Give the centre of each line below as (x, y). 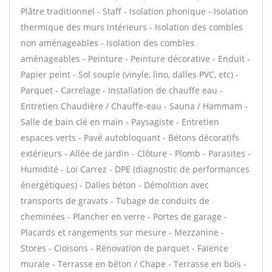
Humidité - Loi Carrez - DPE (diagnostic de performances (135, 169)
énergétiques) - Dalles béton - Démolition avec (115, 185)
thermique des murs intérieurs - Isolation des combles (132, 27)
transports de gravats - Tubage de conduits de (115, 201)
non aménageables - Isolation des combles (107, 43)
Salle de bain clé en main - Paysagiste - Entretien (120, 122)
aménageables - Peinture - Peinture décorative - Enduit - (135, 59)
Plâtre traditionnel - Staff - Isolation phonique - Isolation (134, 11)
